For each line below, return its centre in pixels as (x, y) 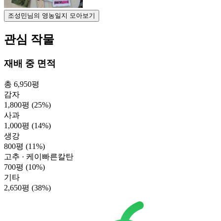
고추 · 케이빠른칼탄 (39, 156)
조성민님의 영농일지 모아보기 (52, 16)
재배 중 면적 (30, 63)
